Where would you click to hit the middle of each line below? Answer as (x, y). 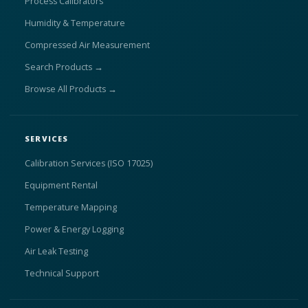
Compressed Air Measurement (87, 45)
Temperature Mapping (71, 207)
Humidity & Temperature (75, 23)
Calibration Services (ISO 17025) (89, 163)
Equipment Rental (61, 185)
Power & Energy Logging (74, 229)
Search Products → (64, 67)
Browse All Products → (71, 89)
